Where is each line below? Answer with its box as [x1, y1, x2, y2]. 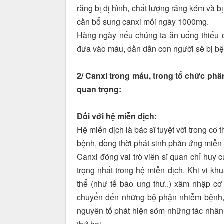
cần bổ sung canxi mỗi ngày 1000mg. [77, 16, 209, 28]
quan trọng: [77, 83, 121, 95]
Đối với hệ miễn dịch [77, 110, 154, 122]
